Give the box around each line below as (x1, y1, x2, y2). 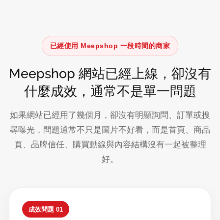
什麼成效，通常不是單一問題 (24, 83, 196, 99)
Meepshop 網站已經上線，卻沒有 (9, 66, 211, 81)
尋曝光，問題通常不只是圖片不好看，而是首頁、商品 (10, 125, 210, 135)
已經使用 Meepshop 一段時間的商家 (50, 42, 170, 50)
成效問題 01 (28, 205, 63, 213)
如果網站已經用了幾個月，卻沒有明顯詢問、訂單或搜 (10, 110, 210, 120)
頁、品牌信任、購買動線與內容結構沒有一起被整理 (14, 140, 206, 149)
